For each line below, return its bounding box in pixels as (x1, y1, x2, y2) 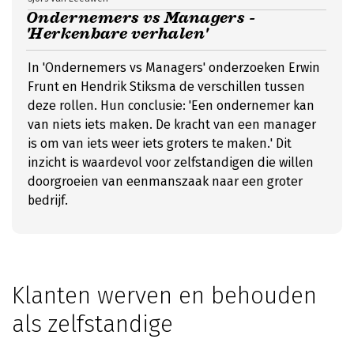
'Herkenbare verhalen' (26, 24, 209, 43)
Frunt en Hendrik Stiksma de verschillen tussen (28, 79, 305, 94)
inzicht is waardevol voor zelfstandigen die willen (28, 155, 314, 170)
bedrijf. (28, 193, 68, 208)
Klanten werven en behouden (12, 281, 317, 310)
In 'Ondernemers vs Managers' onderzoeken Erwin (28, 60, 320, 75)
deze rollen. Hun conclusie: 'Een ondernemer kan (28, 98, 314, 113)
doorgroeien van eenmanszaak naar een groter (28, 174, 303, 189)
